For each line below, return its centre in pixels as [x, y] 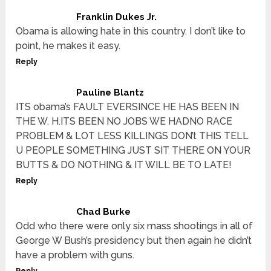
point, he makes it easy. [68, 46]
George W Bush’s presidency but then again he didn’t [134, 241]
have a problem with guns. [75, 255]
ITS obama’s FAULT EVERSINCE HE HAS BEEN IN [128, 107]
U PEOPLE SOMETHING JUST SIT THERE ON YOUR [133, 151]
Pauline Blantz [110, 93]
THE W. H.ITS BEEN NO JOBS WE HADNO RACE [124, 122]
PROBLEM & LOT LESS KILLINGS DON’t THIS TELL [132, 136]
